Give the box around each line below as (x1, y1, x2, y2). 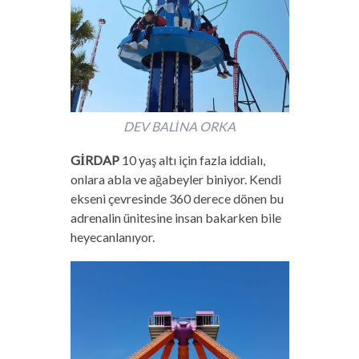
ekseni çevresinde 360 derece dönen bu (70, 190, 284, 206)
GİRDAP (70, 151, 119, 167)
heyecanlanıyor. (70, 228, 155, 244)
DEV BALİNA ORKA (123, 118, 236, 134)
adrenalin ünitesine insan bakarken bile (70, 209, 281, 225)
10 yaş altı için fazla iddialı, (119, 151, 265, 167)
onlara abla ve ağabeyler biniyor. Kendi (70, 171, 281, 187)
